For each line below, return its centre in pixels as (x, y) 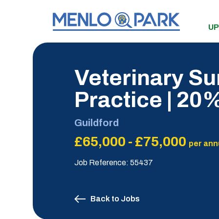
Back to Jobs (115, 199)
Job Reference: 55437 (114, 163)
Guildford (97, 123)
